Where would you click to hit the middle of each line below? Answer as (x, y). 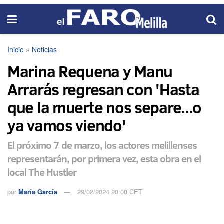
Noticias (44, 49)
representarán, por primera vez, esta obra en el (104, 158)
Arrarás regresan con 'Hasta (103, 89)
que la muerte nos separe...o (105, 107)
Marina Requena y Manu (90, 71)
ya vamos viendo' (67, 125)
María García (38, 191)
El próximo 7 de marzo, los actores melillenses (102, 145)
